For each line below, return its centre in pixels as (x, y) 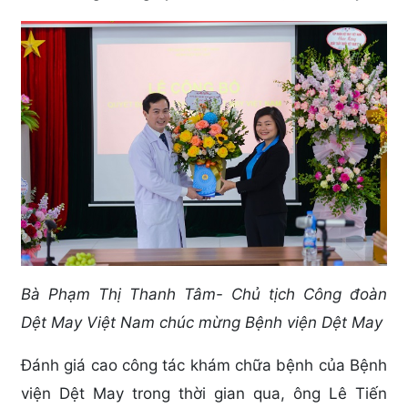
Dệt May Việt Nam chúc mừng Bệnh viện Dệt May (202, 322)
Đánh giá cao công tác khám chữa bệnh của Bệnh (204, 365)
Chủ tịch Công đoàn (309, 294)
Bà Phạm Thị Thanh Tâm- (122, 294)
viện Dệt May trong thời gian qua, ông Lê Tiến (204, 393)
